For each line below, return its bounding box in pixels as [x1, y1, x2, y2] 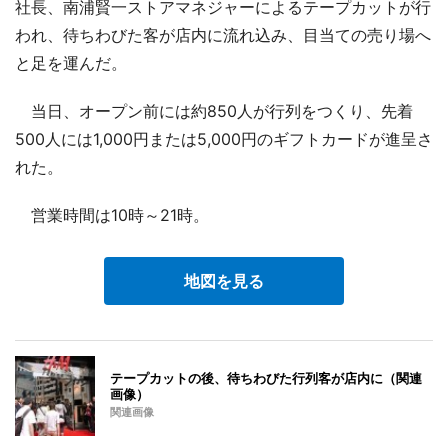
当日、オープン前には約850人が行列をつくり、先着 [15, 100, 413, 121]
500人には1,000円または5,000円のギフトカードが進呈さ [15, 128, 433, 149]
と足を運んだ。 [15, 52, 127, 73]
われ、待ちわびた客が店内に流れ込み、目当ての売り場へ [15, 24, 431, 45]
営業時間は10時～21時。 [15, 204, 209, 225]
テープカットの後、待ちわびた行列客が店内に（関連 [110, 369, 422, 386]
